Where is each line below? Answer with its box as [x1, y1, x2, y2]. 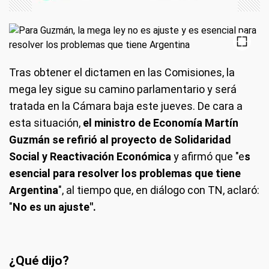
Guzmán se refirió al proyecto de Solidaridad [9, 133, 231, 146]
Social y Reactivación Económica [9, 150, 171, 163]
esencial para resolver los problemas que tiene [9, 167, 241, 180]
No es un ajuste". [13, 201, 96, 213]
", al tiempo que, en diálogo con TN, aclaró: [58, 184, 259, 196]
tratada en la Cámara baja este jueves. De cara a [9, 100, 243, 112]
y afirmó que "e [171, 150, 244, 163]
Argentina [9, 184, 58, 196]
